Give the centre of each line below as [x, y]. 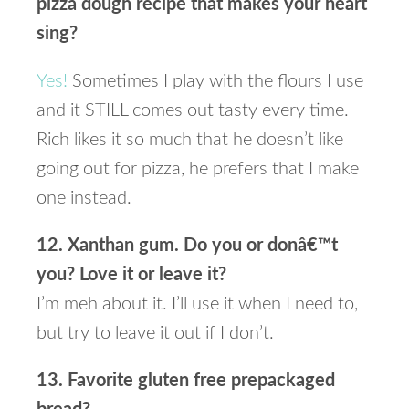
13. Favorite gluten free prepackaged [186, 381]
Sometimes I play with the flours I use [215, 81]
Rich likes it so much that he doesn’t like [190, 140]
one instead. [84, 198]
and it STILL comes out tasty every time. [193, 110]
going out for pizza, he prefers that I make [198, 169]
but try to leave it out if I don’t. [155, 333]
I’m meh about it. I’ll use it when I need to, [197, 304]
